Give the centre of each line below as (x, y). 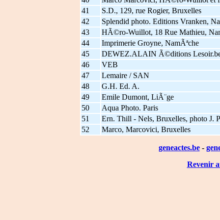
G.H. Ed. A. (120, 86)
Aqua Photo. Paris (130, 108)
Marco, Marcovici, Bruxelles (146, 129)
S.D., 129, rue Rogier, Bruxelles (151, 10)
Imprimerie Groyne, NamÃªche (150, 43)
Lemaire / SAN (125, 75)
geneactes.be (179, 147)
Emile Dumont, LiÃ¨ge (137, 97)
